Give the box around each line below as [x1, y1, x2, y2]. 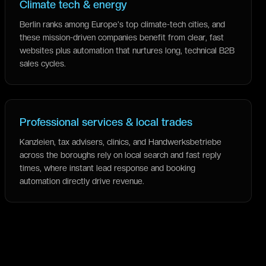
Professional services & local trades [20, 116, 192, 128]
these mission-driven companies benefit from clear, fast [20, 33, 224, 42]
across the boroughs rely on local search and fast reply [20, 150, 221, 160]
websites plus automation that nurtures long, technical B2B [20, 46, 235, 55]
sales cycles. [20, 59, 66, 68]
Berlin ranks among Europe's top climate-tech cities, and [20, 20, 225, 29]
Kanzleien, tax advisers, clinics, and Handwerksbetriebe [20, 137, 221, 147]
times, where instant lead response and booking [20, 163, 195, 173]
